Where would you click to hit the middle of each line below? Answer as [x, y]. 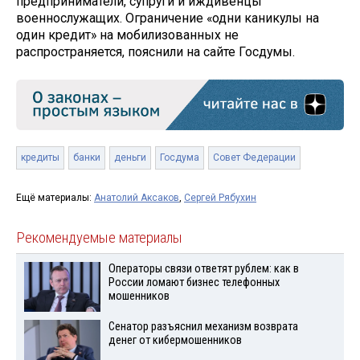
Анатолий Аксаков [137, 197]
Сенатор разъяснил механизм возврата [203, 327]
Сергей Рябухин [220, 197]
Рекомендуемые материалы [99, 237]
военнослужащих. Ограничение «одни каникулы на [168, 18]
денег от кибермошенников [175, 341]
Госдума [180, 157]
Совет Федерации [254, 157]
